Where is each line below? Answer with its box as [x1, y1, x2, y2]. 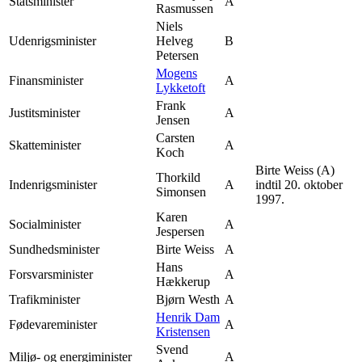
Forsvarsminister [9, 267, 93, 282]
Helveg [156, 34, 193, 48]
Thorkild [156, 170, 200, 185]
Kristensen [156, 325, 210, 339]
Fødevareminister [9, 318, 97, 332]
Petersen [156, 48, 199, 63]
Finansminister [9, 74, 83, 88]
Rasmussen [156, 2, 213, 16]
